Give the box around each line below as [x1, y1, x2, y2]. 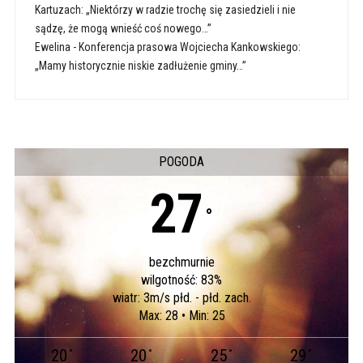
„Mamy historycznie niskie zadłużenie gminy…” [34, 58, 246, 72]
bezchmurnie [148, 254, 215, 270]
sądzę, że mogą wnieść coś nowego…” [34, 21, 211, 35]
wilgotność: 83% [141, 271, 222, 288]
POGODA [159, 153, 204, 169]
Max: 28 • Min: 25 [138, 307, 225, 323]
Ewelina [34, 40, 70, 53]
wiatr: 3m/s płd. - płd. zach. [112, 289, 251, 305]
